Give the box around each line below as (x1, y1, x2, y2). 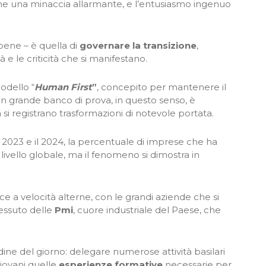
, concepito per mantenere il (97, 81, 226, 93)
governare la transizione (80, 39, 197, 51)
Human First (34, 81, 92, 93)
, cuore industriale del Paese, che (73, 204, 221, 216)
